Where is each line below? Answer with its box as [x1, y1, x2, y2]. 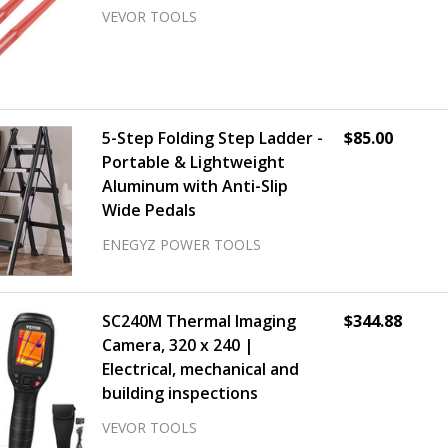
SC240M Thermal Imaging [102, 310, 296, 332]
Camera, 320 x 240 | [102, 334, 254, 356]
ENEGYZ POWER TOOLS [102, 235, 261, 254]
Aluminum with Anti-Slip [102, 175, 288, 197]
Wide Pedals [102, 199, 196, 221]
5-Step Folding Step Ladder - [102, 127, 323, 149]
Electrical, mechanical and [102, 358, 299, 380]
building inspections [102, 382, 258, 404]
